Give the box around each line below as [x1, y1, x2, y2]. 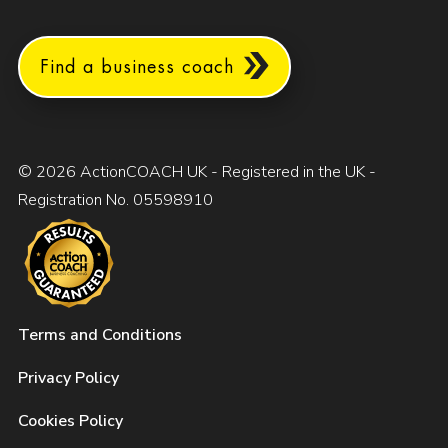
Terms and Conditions [18, 324, 182, 347]
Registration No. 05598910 [18, 189, 213, 212]
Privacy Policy [18, 367, 119, 390]
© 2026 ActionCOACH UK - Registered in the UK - [18, 161, 376, 184]
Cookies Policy [18, 410, 123, 433]
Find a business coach [40, 58, 234, 77]
